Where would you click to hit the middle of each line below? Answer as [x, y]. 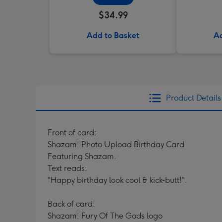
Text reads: [67, 168]
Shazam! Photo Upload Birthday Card [116, 144]
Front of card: [72, 133]
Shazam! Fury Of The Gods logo [105, 216]
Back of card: [71, 204]
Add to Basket [113, 35]
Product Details [193, 98]
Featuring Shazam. [82, 156]
